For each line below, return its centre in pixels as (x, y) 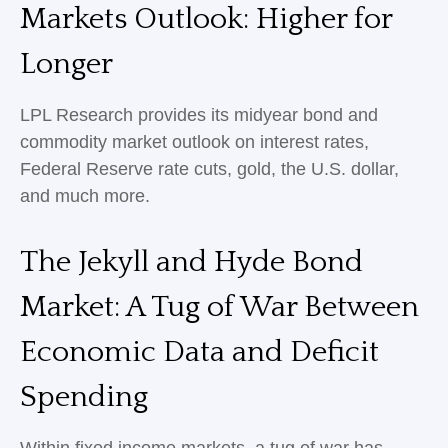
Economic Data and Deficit (199, 352)
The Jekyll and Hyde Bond (191, 262)
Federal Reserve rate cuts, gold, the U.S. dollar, (209, 169)
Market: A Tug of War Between (219, 307)
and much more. (85, 196)
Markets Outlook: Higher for (206, 19)
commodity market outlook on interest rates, (194, 142)
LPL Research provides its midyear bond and (199, 115)
